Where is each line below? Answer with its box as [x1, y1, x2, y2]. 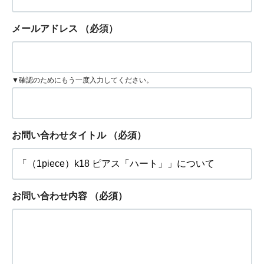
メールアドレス [12, 24, 78, 34]
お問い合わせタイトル [12, 130, 106, 140]
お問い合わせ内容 [12, 191, 87, 201]
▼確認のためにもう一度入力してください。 [12, 75, 153, 84]
